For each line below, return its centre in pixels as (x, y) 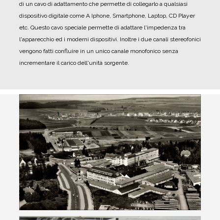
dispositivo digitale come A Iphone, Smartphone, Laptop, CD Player (107, 15)
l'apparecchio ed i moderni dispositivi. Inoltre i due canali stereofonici (110, 39)
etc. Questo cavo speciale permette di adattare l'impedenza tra (102, 27)
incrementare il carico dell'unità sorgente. (74, 63)
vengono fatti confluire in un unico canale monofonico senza (99, 51)
